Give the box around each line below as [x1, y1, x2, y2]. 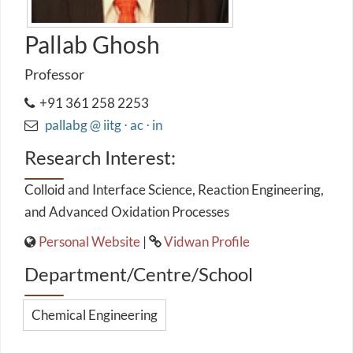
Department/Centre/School [24, 262, 253, 285]
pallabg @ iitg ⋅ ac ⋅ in [43, 117, 162, 133]
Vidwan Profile [164, 233, 250, 250]
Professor [24, 65, 84, 83]
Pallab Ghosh [24, 30, 160, 58]
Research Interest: [24, 146, 176, 169]
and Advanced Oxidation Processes [24, 203, 229, 220]
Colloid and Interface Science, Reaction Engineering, [24, 181, 324, 198]
